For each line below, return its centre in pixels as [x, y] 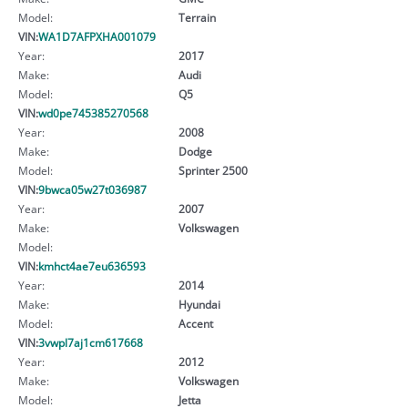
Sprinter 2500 [213, 170]
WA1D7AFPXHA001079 [97, 36]
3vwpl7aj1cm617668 [91, 342]
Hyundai [199, 304]
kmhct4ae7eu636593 [92, 265]
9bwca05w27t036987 [92, 189]
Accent [195, 323]
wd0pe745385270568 [93, 112]
